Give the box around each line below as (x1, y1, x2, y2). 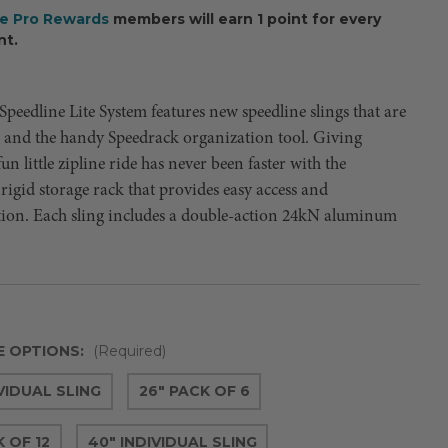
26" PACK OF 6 (138, 381, 250, 400)
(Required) (92, 341, 166, 360)
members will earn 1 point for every (112, 9, 381, 28)
